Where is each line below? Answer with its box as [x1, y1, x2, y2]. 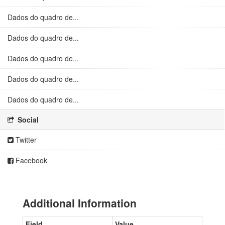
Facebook [14, 155, 47, 165]
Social [16, 115, 39, 125]
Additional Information [23, 195, 137, 210]
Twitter [14, 135, 37, 145]
